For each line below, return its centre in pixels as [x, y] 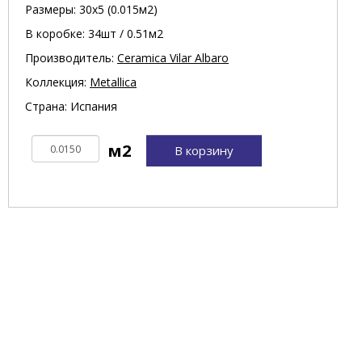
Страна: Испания [71, 107]
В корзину [204, 151]
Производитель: [71, 58]
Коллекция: [57, 82]
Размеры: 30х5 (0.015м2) [91, 10]
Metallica [113, 82]
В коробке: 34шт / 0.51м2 [94, 34]
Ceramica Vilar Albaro [173, 58]
